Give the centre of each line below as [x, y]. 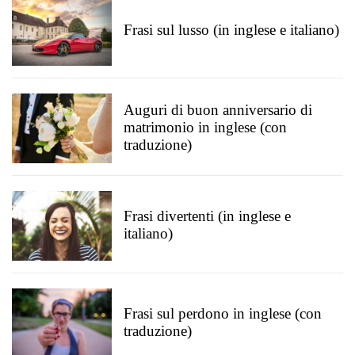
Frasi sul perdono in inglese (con [223, 313]
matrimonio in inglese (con [205, 127]
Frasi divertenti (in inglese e [207, 216]
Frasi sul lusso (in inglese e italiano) [231, 30]
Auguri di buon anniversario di [218, 110]
